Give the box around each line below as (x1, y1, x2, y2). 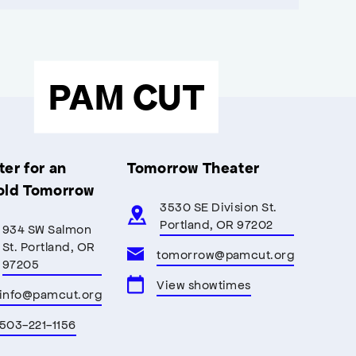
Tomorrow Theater (127, 158, 260, 176)
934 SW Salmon (2, 220, 92, 236)
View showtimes (157, 276, 251, 292)
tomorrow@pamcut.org (157, 246, 295, 261)
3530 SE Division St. (160, 198, 277, 214)
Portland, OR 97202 (160, 215, 273, 231)
